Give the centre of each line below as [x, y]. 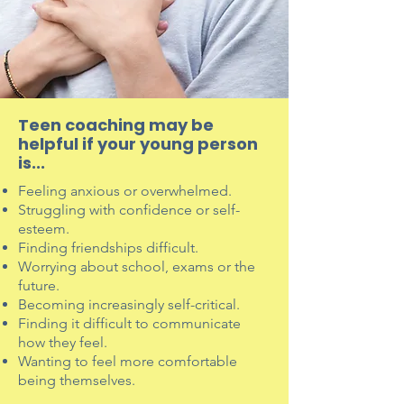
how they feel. [63, 342]
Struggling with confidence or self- [129, 210]
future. [39, 285]
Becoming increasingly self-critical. [129, 304]
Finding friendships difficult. [108, 248]
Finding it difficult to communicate [129, 323]
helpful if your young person [138, 144]
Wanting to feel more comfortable [128, 361]
